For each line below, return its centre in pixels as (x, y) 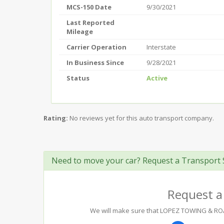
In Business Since (95, 62)
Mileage (80, 31)
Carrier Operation (96, 47)
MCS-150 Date (89, 7)
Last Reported (90, 22)
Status (78, 78)
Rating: (56, 118)
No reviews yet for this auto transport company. (142, 118)
